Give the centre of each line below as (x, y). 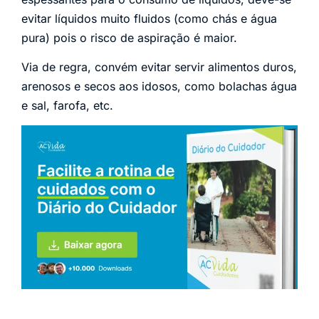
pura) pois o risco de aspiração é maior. (129, 37)
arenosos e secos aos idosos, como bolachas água (159, 87)
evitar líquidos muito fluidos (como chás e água (149, 18)
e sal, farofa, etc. (67, 106)
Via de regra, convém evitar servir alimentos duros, (159, 67)
